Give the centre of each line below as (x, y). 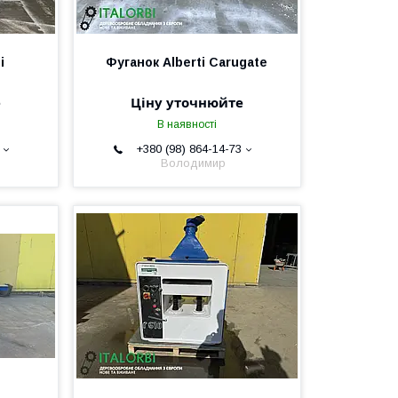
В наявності (187, 124)
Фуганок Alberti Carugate (187, 62)
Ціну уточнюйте (187, 102)
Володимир (194, 163)
